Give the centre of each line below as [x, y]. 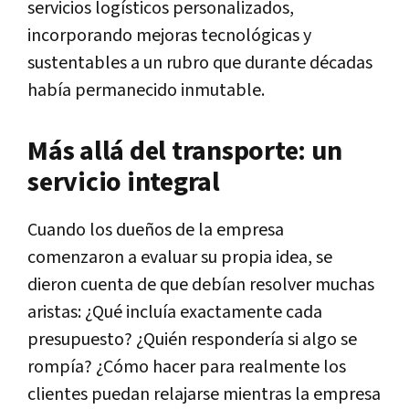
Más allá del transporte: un [185, 151]
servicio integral [124, 182]
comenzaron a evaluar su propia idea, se [180, 257]
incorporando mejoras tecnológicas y [169, 35]
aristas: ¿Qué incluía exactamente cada [175, 312]
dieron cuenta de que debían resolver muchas [201, 284]
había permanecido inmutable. [146, 90]
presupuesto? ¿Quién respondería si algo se [192, 339]
